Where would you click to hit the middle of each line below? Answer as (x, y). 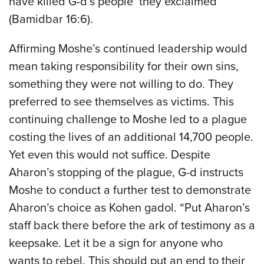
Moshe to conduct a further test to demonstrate (130, 190)
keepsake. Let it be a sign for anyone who (116, 243)
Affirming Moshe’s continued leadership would (128, 49)
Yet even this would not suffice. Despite (110, 155)
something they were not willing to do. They (121, 84)
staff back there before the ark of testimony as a (132, 225)
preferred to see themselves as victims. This (121, 102)
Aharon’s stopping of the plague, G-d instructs (126, 172)
